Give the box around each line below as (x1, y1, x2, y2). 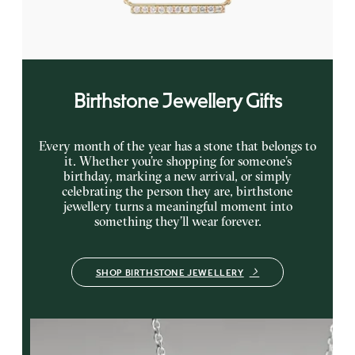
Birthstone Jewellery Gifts (73, 90, 282, 112)
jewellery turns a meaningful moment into (63, 198, 292, 214)
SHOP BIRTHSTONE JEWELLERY (95, 267, 244, 278)
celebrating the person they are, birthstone (62, 183, 293, 199)
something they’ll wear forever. (94, 213, 261, 229)
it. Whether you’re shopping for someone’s (63, 153, 292, 169)
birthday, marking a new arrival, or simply (63, 168, 292, 184)
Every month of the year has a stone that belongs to (39, 138, 316, 154)
